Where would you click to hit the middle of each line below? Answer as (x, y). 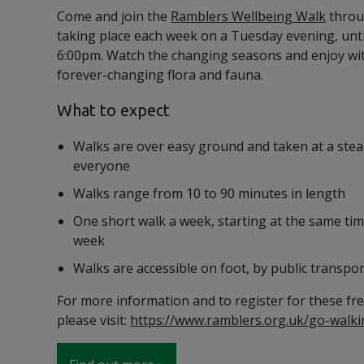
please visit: (93, 321)
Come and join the (114, 17)
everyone (102, 166)
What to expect (113, 110)
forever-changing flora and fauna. (160, 75)
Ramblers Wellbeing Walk (248, 17)
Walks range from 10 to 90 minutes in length (209, 194)
